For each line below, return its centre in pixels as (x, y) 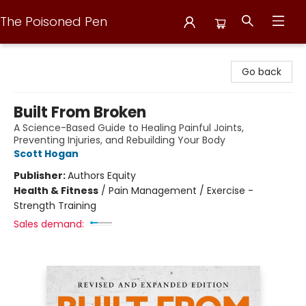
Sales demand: (49, 224)
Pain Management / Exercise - (181, 191)
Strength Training (55, 206)
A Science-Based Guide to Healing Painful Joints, (129, 128)
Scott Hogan (46, 154)
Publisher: (41, 176)
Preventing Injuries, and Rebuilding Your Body (120, 140)
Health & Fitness (56, 191)
